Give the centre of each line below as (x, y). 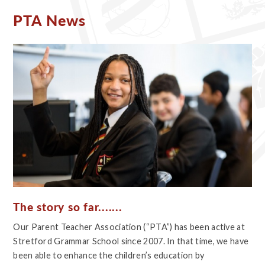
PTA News (50, 20)
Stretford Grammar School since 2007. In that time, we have (131, 241)
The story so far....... (68, 207)
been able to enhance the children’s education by (109, 255)
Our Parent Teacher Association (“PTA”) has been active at (129, 227)
